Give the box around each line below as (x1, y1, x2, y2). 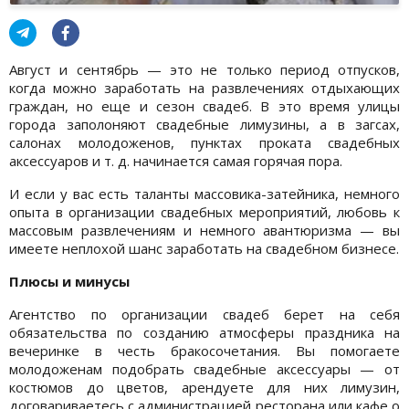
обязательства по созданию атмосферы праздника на (9, 322, 400, 341)
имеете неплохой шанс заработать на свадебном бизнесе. (9, 238, 399, 257)
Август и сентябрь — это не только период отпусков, (9, 59, 400, 79)
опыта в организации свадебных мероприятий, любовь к (9, 202, 400, 221)
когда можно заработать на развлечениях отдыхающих (9, 78, 400, 97)
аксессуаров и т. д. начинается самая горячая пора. (9, 151, 342, 170)
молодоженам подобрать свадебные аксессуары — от (9, 359, 400, 378)
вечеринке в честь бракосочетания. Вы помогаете (9, 341, 400, 360)
